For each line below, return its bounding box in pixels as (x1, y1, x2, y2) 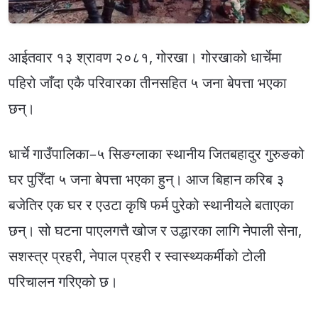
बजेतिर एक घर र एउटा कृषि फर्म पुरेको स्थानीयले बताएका (9, 195, 294, 215)
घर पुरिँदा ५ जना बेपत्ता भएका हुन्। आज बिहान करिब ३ (9, 170, 285, 190)
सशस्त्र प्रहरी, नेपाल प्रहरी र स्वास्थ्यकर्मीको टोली (9, 246, 266, 266)
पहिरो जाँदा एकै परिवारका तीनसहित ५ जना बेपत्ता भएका (9, 72, 287, 92)
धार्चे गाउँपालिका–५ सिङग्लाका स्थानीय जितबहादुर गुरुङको (9, 144, 305, 164)
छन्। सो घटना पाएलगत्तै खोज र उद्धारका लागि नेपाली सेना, (9, 221, 302, 241)
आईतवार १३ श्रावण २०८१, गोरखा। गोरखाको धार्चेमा (9, 47, 282, 67)
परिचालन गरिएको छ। (9, 272, 118, 292)
